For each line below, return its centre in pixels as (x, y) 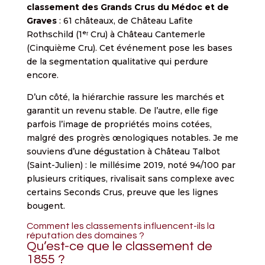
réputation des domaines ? (85, 235)
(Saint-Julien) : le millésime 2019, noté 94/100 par (131, 165)
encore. (42, 75)
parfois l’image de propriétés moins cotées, (119, 124)
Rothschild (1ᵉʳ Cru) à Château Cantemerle (116, 34)
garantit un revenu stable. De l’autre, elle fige (122, 110)
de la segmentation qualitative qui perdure (117, 61)
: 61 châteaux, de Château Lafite (125, 20)
